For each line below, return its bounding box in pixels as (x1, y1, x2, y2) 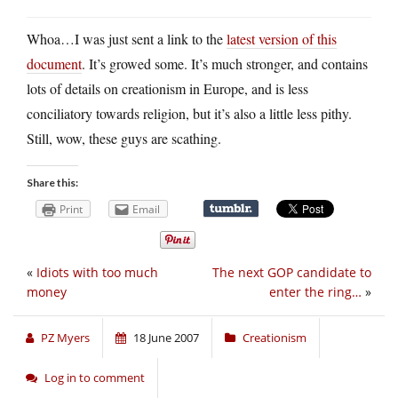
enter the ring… (269, 283, 362, 301)
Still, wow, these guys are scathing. (27, 128, 221, 147)
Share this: (27, 175, 78, 189)
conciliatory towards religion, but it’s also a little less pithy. (27, 103, 352, 123)
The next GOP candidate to (212, 264, 371, 282)
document (27, 53, 82, 73)
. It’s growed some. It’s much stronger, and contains (82, 53, 368, 73)
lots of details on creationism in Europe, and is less (27, 78, 308, 98)
